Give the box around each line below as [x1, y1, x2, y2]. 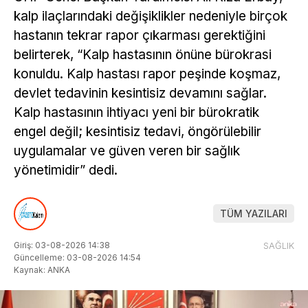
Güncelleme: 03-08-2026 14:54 [14, 252, 141, 263]
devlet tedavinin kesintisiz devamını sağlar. [14, 85, 267, 101]
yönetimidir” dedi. [14, 162, 118, 178]
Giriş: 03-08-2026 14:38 [14, 239, 110, 250]
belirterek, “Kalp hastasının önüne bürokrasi [14, 46, 272, 63]
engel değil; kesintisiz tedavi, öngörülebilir [14, 123, 261, 140]
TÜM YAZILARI [220, 208, 287, 219]
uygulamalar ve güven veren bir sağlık [14, 142, 240, 159]
